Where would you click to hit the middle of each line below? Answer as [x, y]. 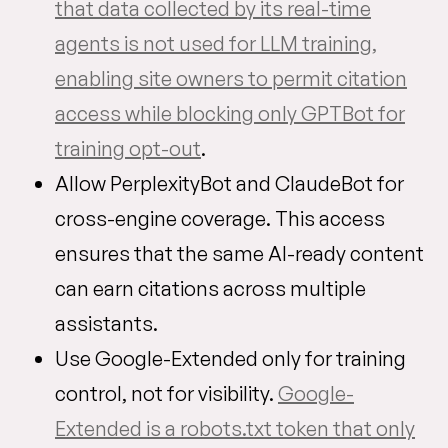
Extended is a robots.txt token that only [235, 429]
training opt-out [128, 149]
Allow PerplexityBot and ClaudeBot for [229, 184]
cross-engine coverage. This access [220, 219]
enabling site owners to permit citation [231, 79]
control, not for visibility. [166, 394]
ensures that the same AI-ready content [239, 254]
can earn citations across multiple [210, 289]
